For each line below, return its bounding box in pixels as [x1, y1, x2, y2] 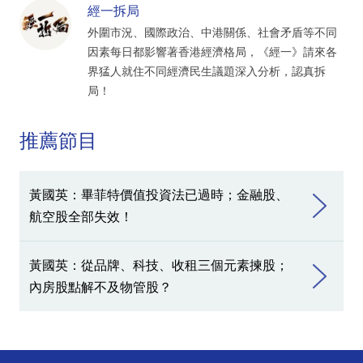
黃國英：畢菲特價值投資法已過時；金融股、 [29, 187, 288, 202]
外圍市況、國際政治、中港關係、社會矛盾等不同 [88, 25, 337, 39]
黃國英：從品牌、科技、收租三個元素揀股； [29, 258, 288, 272]
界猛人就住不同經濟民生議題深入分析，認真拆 [88, 64, 326, 78]
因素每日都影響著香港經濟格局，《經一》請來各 [88, 45, 337, 58]
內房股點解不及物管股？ [29, 280, 172, 294]
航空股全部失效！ [29, 209, 133, 224]
